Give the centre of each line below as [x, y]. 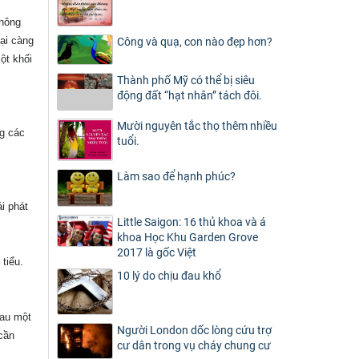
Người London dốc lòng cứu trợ [194, 331]
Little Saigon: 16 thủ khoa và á [192, 222]
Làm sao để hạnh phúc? [176, 177]
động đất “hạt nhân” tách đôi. [190, 95]
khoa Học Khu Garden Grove [188, 238]
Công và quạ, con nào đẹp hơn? [195, 41]
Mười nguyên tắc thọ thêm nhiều [197, 126]
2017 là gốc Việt [157, 253]
